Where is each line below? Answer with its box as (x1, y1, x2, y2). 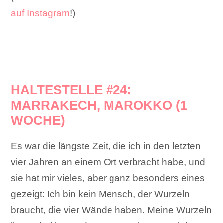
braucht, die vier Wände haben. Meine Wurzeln (11, 205, 212, 216)
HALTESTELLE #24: (11, 82, 132, 98)
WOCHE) (11, 113, 66, 128)
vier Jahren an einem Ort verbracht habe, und (11, 157, 206, 168)
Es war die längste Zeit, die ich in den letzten (11, 141, 201, 152)
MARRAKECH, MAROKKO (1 (11, 98, 188, 113)
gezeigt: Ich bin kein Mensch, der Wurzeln (11, 189, 190, 200)
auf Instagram (11, 8, 70, 19)
